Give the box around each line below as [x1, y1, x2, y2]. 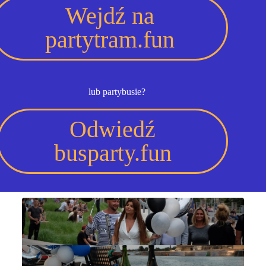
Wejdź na [65, 2, 154, 29]
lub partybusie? [88, 86, 146, 97]
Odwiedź [69, 115, 156, 142]
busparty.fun [53, 139, 172, 166]
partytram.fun [45, 26, 175, 53]
